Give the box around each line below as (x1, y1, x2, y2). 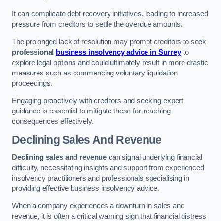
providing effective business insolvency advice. (12, 184, 160, 192)
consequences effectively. (12, 117, 94, 126)
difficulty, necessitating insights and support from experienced (12, 163, 204, 172)
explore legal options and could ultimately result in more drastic (12, 58, 208, 67)
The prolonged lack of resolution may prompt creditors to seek (12, 37, 207, 46)
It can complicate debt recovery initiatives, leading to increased (12, 10, 208, 18)
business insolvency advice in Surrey (56, 48, 181, 56)
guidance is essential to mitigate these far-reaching (12, 107, 171, 115)
